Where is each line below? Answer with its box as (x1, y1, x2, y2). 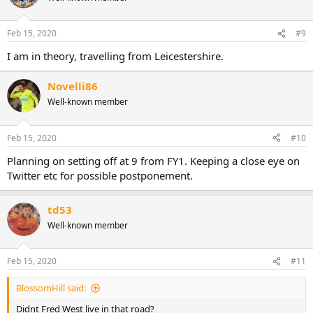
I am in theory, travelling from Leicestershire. (7, 49, 224, 63)
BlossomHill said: (16, 282, 86, 294)
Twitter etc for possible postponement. (7, 168, 193, 182)
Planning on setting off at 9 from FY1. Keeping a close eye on (7, 153, 300, 168)
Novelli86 (48, 79, 98, 93)
